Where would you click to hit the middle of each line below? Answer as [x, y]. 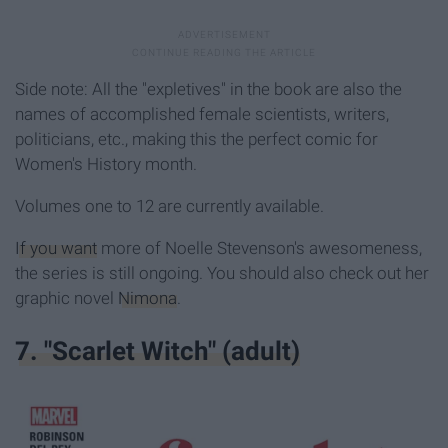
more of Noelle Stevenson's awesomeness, [259, 247]
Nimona [147, 297]
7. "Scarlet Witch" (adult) [157, 350]
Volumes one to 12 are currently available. [169, 205]
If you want [56, 247]
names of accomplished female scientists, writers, [202, 113]
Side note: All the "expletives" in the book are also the [208, 88]
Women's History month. [106, 163]
